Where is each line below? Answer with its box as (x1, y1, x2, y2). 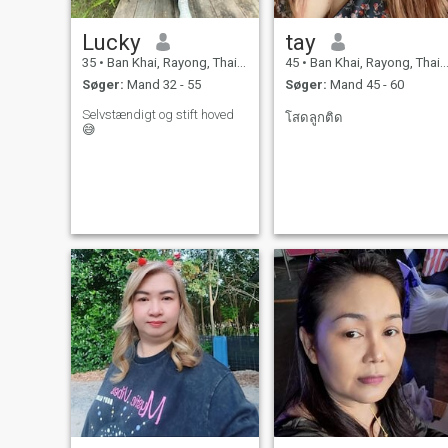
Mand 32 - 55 (123, 77, 201, 93)
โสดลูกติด (284, 110, 343, 126)
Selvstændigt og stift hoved (81, 107, 234, 123)
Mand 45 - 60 (326, 77, 404, 93)
